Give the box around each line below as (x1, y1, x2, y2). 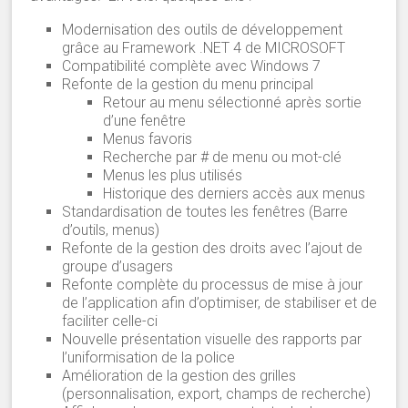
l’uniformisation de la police (62, 348, 236, 366)
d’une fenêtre (103, 111, 187, 129)
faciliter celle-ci (62, 311, 158, 330)
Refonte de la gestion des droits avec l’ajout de (62, 239, 363, 257)
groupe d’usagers (62, 257, 174, 275)
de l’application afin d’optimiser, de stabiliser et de (62, 293, 378, 311)
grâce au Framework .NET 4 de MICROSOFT (62, 38, 346, 56)
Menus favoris (103, 129, 193, 148)
